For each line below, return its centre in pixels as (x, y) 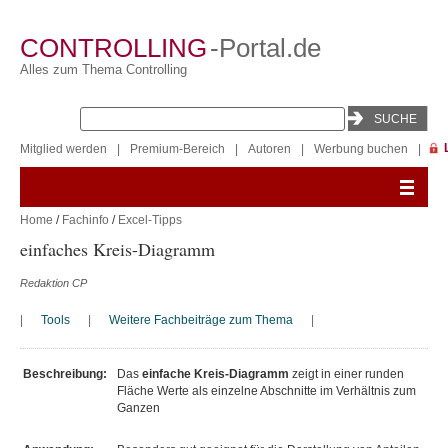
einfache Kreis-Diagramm (215, 374)
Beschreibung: (65, 374)
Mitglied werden (63, 149)
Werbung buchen (361, 149)
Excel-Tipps (150, 220)
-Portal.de (265, 48)
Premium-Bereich (177, 149)
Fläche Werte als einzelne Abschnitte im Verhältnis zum (266, 391)
